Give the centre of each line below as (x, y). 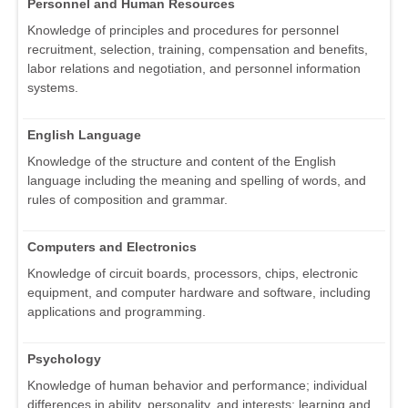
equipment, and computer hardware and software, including (199, 293)
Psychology (64, 359)
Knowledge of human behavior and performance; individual (197, 386)
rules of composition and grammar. (127, 200)
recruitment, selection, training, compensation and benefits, (198, 50)
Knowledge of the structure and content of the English (182, 162)
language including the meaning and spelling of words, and (197, 181)
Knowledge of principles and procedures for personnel (183, 31)
